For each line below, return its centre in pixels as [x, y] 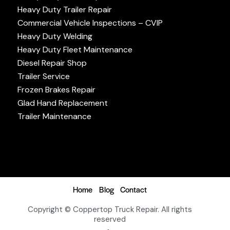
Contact [134, 189]
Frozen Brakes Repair [56, 90]
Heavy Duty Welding [55, 36]
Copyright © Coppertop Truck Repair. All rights [110, 210]
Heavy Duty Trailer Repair [65, 10]
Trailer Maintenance [54, 117]
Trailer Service [44, 76]
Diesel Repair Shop [52, 63]
